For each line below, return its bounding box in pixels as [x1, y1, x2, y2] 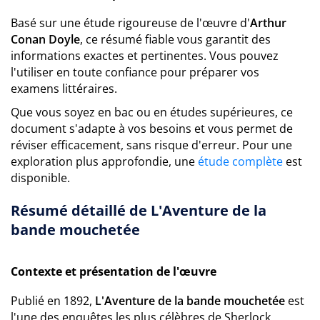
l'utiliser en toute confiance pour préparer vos [11, 64, 259, 80]
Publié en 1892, [11, 293, 95, 309]
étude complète [198, 154, 283, 169]
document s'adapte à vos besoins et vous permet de [11, 121, 293, 136]
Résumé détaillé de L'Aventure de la [11, 201, 266, 220]
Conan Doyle [11, 31, 80, 47]
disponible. [11, 170, 70, 186]
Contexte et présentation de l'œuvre [11, 264, 216, 279]
